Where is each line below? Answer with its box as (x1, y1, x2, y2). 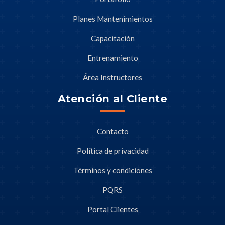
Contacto (96, 127, 129, 136)
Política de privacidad (76, 146, 149, 155)
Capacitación (90, 34, 135, 43)
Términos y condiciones (73, 166, 152, 175)
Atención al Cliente (57, 92, 168, 105)
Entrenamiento (87, 53, 138, 62)
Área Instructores (83, 73, 142, 82)
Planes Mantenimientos (72, 14, 153, 23)
